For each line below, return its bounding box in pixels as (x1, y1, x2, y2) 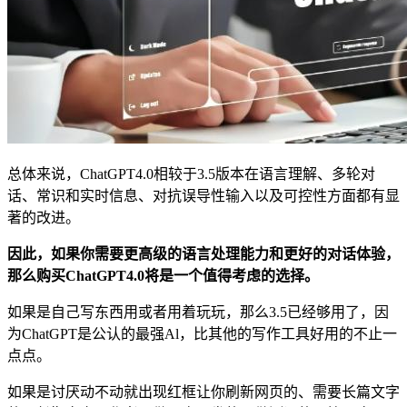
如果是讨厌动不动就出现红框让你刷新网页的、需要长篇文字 (7, 383, 400, 400)
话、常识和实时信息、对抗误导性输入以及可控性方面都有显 (7, 187, 400, 203)
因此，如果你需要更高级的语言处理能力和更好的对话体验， (7, 245, 400, 262)
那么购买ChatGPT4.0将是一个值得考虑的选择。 (7, 267, 319, 283)
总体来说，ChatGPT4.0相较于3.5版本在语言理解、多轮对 (7, 165, 375, 182)
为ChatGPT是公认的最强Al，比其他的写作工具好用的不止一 (7, 325, 397, 342)
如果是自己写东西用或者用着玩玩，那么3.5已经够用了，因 (7, 303, 389, 320)
